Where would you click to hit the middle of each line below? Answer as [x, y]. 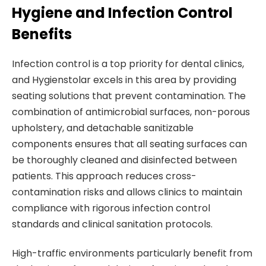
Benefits [42, 34]
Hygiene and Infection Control [122, 12]
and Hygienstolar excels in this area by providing [124, 80]
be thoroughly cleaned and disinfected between [124, 160]
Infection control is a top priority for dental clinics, [128, 64]
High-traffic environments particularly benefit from [132, 254]
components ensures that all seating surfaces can [129, 144]
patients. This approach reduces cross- [104, 176]
